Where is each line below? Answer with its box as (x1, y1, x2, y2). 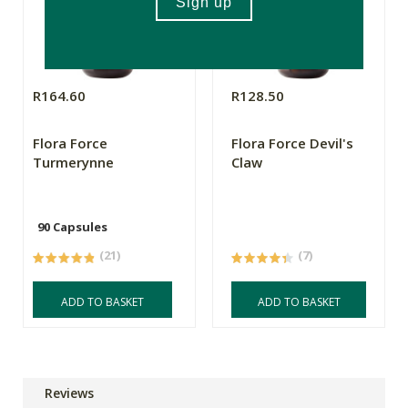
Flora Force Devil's (231, 134, 354, 153)
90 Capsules (37, 219, 107, 236)
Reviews (45, 384, 94, 403)
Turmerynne (33, 153, 114, 172)
